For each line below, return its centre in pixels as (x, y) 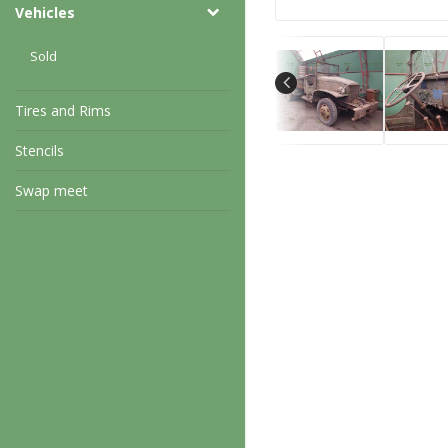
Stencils (39, 150)
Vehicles (45, 12)
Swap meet (51, 190)
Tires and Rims (63, 110)
